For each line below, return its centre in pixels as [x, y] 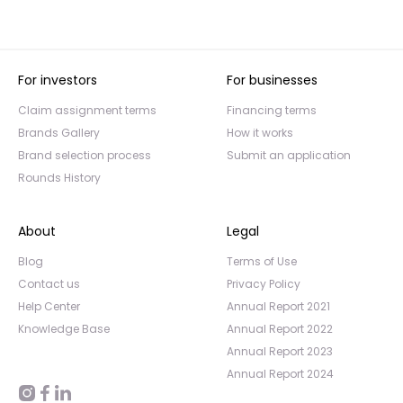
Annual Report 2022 [280, 329]
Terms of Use [262, 262]
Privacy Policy [264, 284]
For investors [58, 81]
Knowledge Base [64, 329]
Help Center [49, 307]
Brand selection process [85, 156]
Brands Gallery [59, 133]
